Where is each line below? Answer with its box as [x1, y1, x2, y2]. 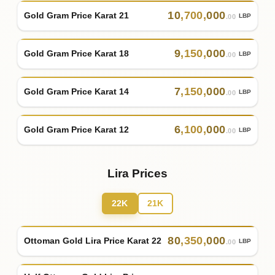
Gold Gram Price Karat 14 [24, 86, 129, 96]
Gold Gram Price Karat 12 [24, 124, 129, 134]
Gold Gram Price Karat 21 [24, 10, 129, 20]
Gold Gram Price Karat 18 [24, 48, 129, 58]
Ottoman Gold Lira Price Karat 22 [24, 235, 161, 246]
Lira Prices [107, 167, 168, 180]
